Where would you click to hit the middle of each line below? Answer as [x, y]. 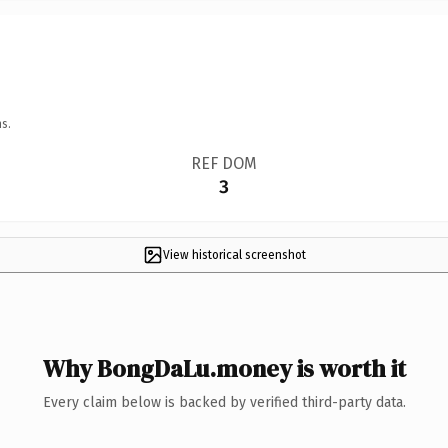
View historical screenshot [234, 254]
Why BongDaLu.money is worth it [224, 368]
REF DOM [223, 163]
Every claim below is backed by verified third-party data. [224, 402]
